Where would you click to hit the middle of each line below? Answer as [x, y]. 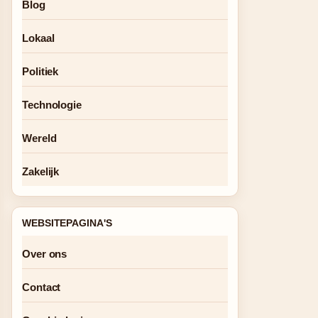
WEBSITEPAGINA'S [67, 223]
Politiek [40, 71]
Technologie [52, 105]
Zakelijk [41, 171]
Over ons [45, 254]
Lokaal [38, 38]
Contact [42, 287]
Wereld [39, 138]
